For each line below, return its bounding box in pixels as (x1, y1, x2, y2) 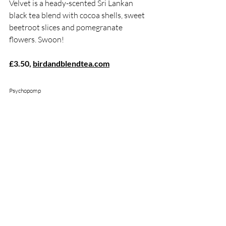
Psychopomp (9, 87, 41, 95)
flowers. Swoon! (9, 34, 64, 45)
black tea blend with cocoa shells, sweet (9, 10, 146, 21)
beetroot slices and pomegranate (9, 22, 124, 33)
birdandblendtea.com (33, 59, 109, 69)
